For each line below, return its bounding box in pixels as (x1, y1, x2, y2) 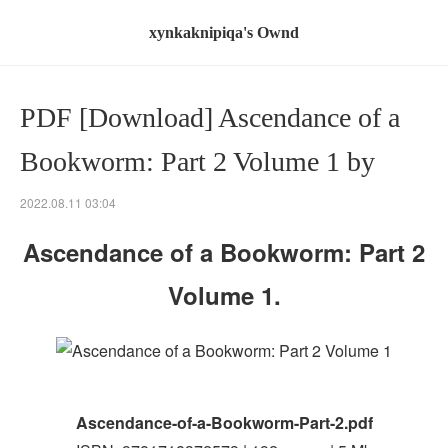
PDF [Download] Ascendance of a (20, 102, 400, 133)
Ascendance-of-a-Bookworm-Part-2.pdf (75, 410, 373, 434)
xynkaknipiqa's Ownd (149, 24, 299, 41)
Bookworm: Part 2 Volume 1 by (20, 146, 375, 177)
